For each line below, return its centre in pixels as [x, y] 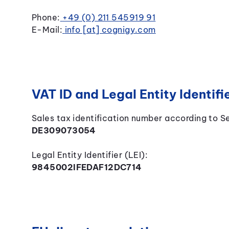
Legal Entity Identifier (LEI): [90, 155]
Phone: [46, 17]
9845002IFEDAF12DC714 [87, 167]
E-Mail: [47, 30]
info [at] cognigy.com [110, 30]
